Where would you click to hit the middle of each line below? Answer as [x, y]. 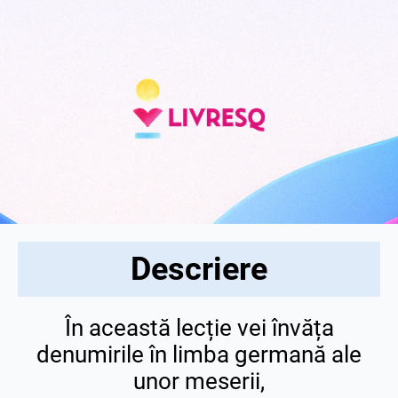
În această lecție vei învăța [199, 328]
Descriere [199, 270]
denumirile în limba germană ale [199, 355]
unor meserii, [199, 382]
